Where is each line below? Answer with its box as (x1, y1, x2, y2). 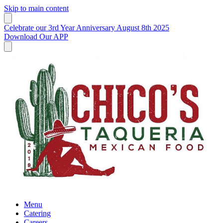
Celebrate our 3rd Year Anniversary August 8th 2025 (4, 23, 169, 32)
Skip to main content (4, 4, 69, 12)
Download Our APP (4, 32, 68, 41)
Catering (24, 209, 51, 218)
